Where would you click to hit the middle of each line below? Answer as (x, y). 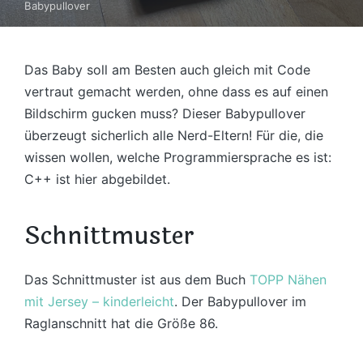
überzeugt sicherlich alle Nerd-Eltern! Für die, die (174, 135)
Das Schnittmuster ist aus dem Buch (137, 280)
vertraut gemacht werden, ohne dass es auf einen (176, 92)
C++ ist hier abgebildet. (97, 179)
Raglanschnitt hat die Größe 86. (121, 323)
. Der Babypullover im (240, 301)
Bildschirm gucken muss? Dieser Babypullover (165, 113)
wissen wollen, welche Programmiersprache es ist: (178, 157)
